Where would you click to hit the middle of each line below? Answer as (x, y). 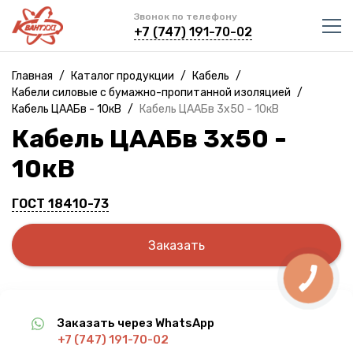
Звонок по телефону (185, 17)
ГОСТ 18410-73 (60, 204)
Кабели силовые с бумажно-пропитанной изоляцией (151, 93)
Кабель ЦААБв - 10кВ (67, 109)
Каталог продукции (123, 76)
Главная (32, 76)
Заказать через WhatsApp (136, 323)
